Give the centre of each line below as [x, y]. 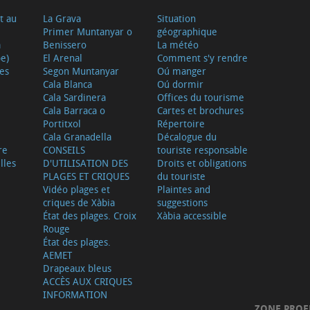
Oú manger [181, 71]
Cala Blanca [67, 84]
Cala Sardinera [74, 98]
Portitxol [62, 124]
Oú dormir [180, 84]
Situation [176, 19]
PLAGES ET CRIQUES [86, 176]
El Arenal [62, 58]
